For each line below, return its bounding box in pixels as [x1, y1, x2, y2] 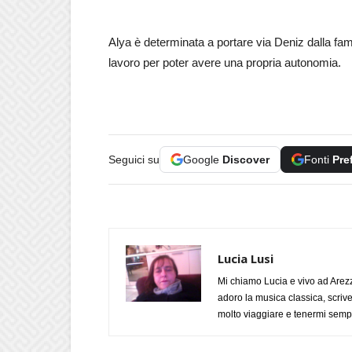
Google [183, 152, 222, 166]
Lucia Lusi [218, 250, 273, 266]
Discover [222, 152, 269, 166]
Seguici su [108, 152, 159, 166]
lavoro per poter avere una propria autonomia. [108, 55, 341, 69]
